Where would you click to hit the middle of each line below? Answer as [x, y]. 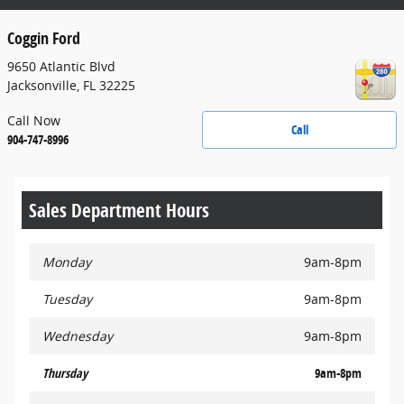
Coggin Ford [44, 37]
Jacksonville [42, 85]
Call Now [34, 120]
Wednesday [78, 336]
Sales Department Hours [119, 210]
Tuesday [67, 299]
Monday [67, 262]
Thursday [65, 373]
